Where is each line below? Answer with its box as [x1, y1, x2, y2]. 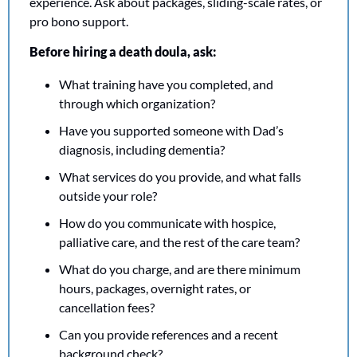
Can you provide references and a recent [59, 326, 278, 342]
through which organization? [59, 95, 215, 111]
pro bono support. [29, 13, 128, 29]
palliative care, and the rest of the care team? [59, 233, 300, 249]
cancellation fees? [59, 299, 155, 315]
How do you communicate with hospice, [59, 214, 276, 230]
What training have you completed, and [59, 76, 273, 92]
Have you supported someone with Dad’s [59, 122, 284, 138]
